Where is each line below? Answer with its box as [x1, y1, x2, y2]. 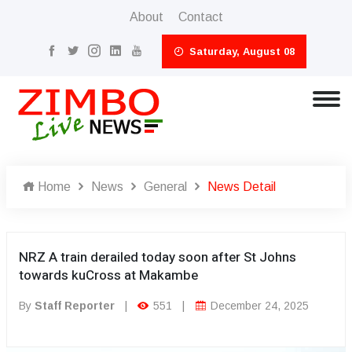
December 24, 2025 [207, 299, 309, 312]
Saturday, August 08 [186, 46, 295, 57]
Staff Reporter [35, 299, 115, 312]
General [144, 180, 187, 193]
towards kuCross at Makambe [19, 266, 198, 285]
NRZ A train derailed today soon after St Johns [19, 247, 296, 267]
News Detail [207, 180, 276, 193]
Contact [178, 10, 223, 24]
